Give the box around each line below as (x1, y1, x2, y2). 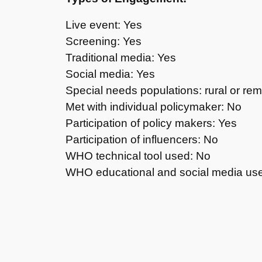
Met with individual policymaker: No (65, 100, 242, 113)
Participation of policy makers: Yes (65, 116, 237, 129)
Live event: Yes (65, 18, 142, 31)
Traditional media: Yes (65, 51, 176, 64)
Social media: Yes (65, 67, 155, 80)
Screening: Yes (65, 35, 142, 47)
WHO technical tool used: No (65, 149, 211, 162)
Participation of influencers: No (65, 133, 218, 146)
